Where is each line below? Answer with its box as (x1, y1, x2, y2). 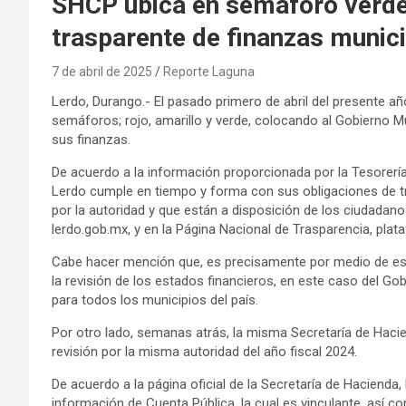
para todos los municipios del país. (52, 291, 258, 308)
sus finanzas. (52, 130, 130, 148)
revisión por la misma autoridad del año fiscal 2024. (52, 343, 357, 360)
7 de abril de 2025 (52, 63, 152, 79)
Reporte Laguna (163, 63, 255, 79)
